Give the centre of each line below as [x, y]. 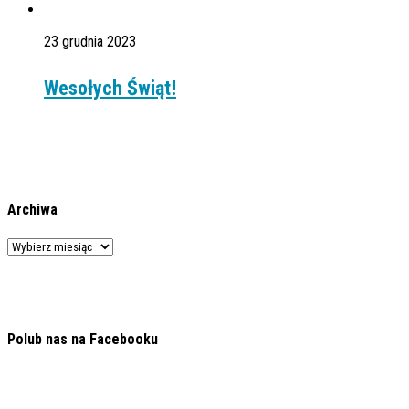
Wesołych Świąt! [110, 89]
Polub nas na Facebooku [83, 339]
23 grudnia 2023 [90, 42]
